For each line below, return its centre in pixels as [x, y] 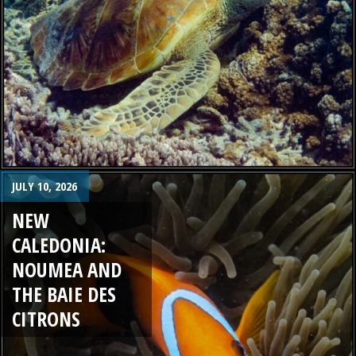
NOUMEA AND [67, 269]
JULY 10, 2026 [44, 186]
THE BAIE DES [64, 294]
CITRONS [46, 318]
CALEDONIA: [59, 244]
